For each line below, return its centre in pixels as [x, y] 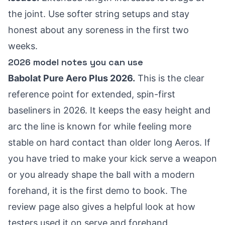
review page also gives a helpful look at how [102, 207]
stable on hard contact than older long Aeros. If [109, 142]
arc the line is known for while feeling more [100, 126]
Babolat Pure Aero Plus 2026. [72, 78]
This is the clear [170, 78]
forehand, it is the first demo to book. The [97, 191]
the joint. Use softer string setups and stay [99, 14]
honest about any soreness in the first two [98, 30]
